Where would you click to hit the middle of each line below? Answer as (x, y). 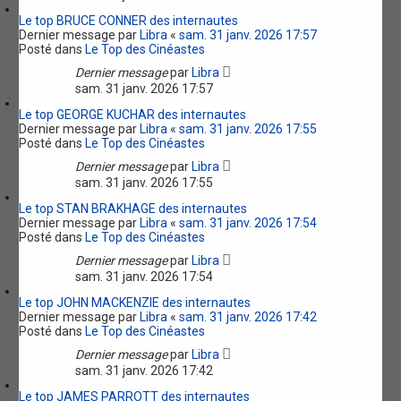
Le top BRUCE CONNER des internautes (129, 21)
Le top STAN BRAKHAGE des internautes (133, 209)
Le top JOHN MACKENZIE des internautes (135, 303)
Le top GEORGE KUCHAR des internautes (133, 115)
